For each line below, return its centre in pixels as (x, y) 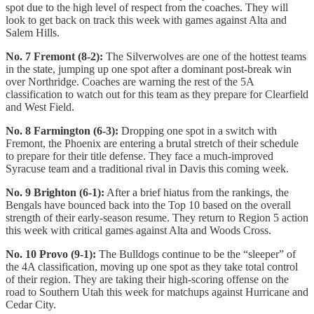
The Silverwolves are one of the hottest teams (205, 57)
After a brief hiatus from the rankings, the (197, 193)
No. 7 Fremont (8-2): (54, 57)
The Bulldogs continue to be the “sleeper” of (196, 254)
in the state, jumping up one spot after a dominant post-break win (149, 69)
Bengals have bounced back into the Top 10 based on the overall (148, 205)
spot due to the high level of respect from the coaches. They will (147, 8)
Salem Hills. (33, 33)
